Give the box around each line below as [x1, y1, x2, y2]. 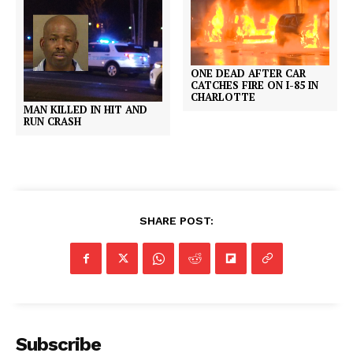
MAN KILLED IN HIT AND [24, 102, 147, 117]
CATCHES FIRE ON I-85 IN [191, 78, 319, 93]
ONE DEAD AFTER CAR [191, 66, 307, 81]
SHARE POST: [139, 214, 214, 228]
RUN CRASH [24, 114, 81, 129]
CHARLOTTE [191, 90, 256, 105]
